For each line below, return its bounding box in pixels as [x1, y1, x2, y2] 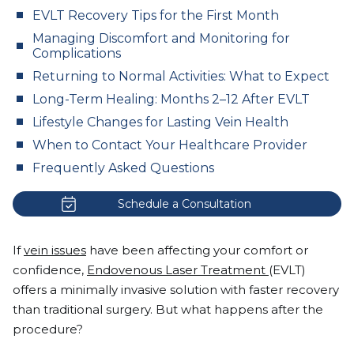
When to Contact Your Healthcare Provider [32, 137, 307, 153]
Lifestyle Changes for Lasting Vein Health [32, 114, 288, 130]
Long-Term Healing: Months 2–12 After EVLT [32, 91, 310, 107]
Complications [32, 45, 121, 61]
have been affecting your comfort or [86, 242, 308, 258]
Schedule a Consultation [117, 196, 251, 211]
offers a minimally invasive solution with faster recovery [13, 281, 339, 297]
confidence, [13, 262, 87, 277]
